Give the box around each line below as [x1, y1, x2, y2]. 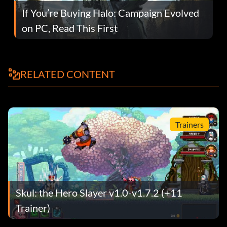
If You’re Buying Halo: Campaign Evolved [22, 7, 199, 19]
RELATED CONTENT [20, 68, 115, 81]
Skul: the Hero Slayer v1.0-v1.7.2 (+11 [16, 186, 182, 199]
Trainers [175, 119, 204, 129]
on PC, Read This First [22, 22, 118, 34]
